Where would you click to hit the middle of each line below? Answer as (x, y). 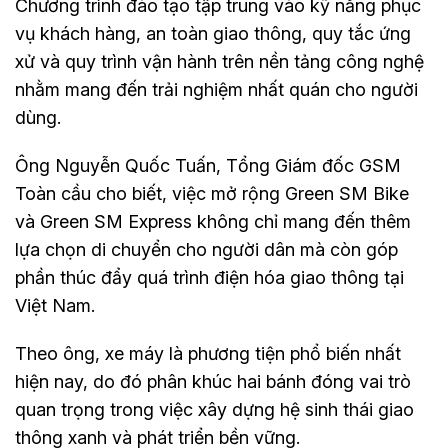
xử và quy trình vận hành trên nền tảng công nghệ (219, 61)
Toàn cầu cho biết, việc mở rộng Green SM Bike (212, 193)
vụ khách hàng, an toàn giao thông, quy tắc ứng (213, 33)
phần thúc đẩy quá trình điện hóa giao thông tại (209, 277)
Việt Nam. (55, 305)
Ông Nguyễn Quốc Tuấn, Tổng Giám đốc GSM (208, 165)
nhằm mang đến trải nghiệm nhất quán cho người (216, 89)
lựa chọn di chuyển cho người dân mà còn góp (206, 249)
